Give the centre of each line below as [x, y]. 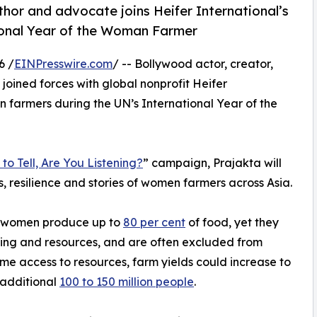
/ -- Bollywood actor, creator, [193, 64]
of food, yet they [232, 223]
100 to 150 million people [127, 282]
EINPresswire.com [63, 64]
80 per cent [154, 223]
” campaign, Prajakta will [212, 163]
